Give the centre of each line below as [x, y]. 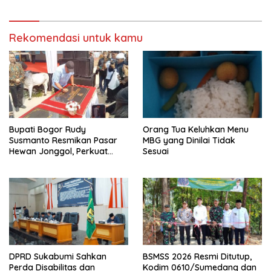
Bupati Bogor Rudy [47, 129]
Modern [24, 173]
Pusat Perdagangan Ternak [64, 162]
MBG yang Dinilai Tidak [189, 140]
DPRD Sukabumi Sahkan [58, 256]
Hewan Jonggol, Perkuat [58, 151]
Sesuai [156, 151]
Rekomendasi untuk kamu [76, 38]
